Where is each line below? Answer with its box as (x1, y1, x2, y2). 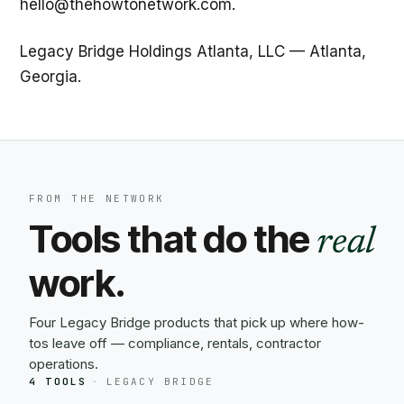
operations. (29, 355, 98, 372)
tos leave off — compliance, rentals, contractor (29, 335, 321, 352)
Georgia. (20, 68, 81, 86)
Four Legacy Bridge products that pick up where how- (29, 314, 364, 331)
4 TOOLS (29, 375, 87, 388)
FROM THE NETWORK (29, 192, 165, 205)
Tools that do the (29, 216, 317, 262)
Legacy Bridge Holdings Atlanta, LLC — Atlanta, (20, 42, 366, 60)
